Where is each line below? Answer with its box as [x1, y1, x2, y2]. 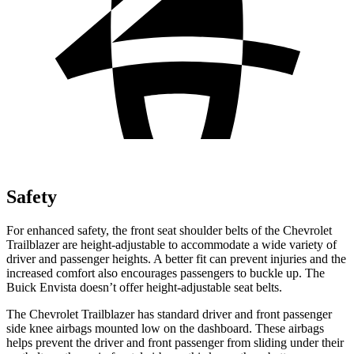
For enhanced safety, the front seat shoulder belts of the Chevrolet [6, 223, 332, 237]
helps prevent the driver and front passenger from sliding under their [6, 335, 344, 349]
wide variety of [258, 237, 337, 251]
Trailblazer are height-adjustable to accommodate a [6, 237, 258, 251]
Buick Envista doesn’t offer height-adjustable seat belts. [6, 280, 282, 294]
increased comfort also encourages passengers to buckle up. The [6, 265, 325, 280]
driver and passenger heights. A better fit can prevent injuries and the [6, 251, 346, 265]
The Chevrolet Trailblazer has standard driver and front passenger [6, 307, 332, 321]
